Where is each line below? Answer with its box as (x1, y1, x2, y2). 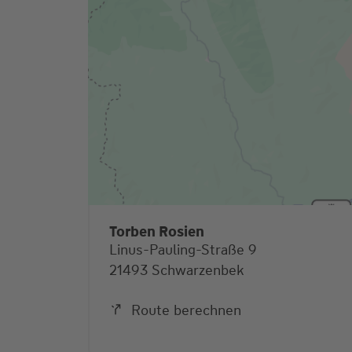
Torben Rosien (109, 222, 204, 242)
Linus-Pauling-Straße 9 (109, 240, 257, 260)
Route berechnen (131, 301, 241, 321)
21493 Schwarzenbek (109, 261, 244, 280)
